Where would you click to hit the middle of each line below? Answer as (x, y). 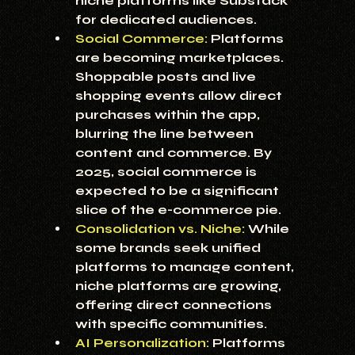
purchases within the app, (169, 115)
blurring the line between (166, 134)
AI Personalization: (142, 343)
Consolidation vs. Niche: (160, 229)
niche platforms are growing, (179, 286)
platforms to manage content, (186, 267)
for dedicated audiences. (166, 20)
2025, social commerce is (167, 172)
